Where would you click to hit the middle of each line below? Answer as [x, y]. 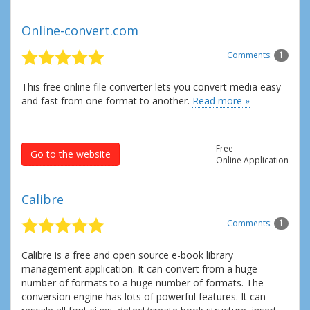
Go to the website [71, 154]
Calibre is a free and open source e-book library [127, 255]
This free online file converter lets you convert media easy [151, 86]
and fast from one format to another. [107, 100]
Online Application [252, 160]
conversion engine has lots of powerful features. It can [144, 297]
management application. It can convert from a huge [139, 269]
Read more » [221, 100]
